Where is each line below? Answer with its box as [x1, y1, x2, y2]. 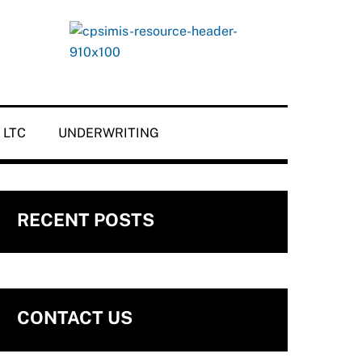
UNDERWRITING [58, 125, 159, 141]
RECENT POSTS [16, 208, 154, 230]
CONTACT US [16, 307, 133, 329]
